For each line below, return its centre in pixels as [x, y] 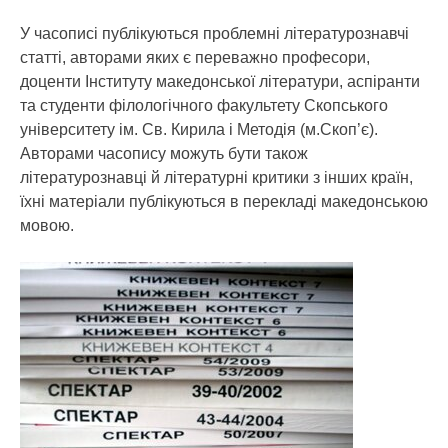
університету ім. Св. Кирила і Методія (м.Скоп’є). [199, 129]
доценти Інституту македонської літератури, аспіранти [220, 81]
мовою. [47, 225]
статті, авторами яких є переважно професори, [195, 57]
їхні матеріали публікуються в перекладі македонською [224, 201]
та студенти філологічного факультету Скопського [204, 105]
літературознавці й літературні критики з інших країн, [216, 177]
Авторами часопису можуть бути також [164, 153]
